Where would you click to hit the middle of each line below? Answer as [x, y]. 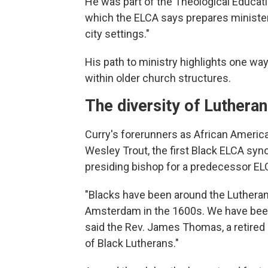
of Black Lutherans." [132, 243]
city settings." [117, 34]
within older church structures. [158, 78]
